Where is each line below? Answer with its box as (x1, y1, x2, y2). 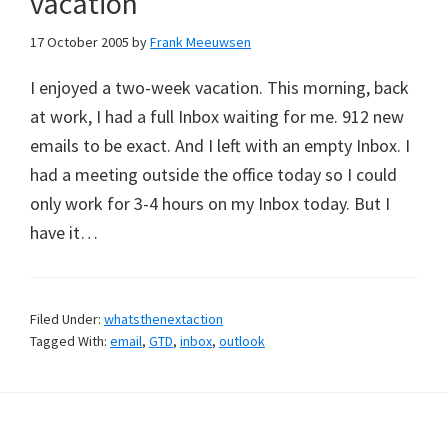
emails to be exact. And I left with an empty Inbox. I (30, 133, 410, 157)
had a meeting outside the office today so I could (30, 162, 397, 186)
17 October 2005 (30, 32, 129, 51)
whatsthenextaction (104, 309, 223, 328)
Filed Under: (30, 309, 104, 328)
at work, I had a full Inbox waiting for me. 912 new (30, 104, 404, 128)
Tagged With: (30, 331, 110, 350)
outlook (219, 331, 265, 350)
